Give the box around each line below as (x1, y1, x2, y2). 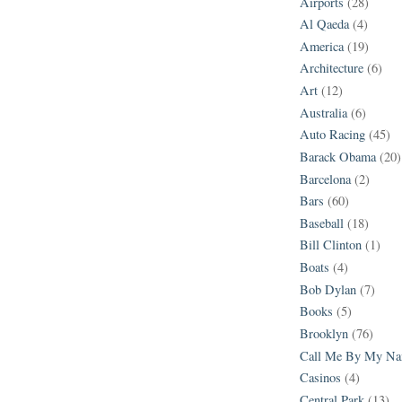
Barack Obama (300, 147, 376, 165)
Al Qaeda (300, 15, 349, 33)
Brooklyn (300, 324, 348, 342)
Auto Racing (300, 126, 365, 144)
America (300, 37, 344, 55)
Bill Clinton (300, 236, 362, 254)
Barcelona (300, 170, 351, 188)
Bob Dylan (300, 280, 356, 298)
